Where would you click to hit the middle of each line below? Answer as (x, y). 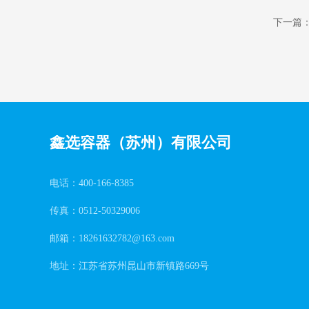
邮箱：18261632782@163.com (112, 238)
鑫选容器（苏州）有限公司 (141, 142)
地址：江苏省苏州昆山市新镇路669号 (129, 266)
